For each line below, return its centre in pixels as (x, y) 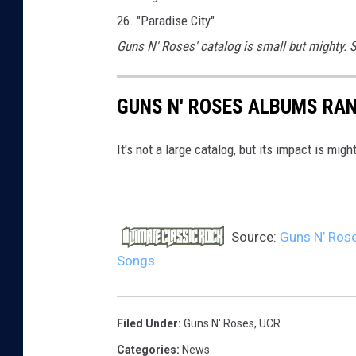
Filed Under (147, 323)
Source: (254, 236)
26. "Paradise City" (166, 21)
